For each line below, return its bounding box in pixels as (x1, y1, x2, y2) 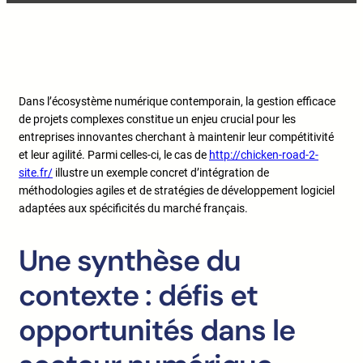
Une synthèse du (19, 241, 241, 280)
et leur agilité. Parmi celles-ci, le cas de (19, 148, 209, 162)
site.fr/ (19, 166, 53, 180)
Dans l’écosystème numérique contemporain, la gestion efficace (19, 95, 335, 109)
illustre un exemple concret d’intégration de (53, 166, 269, 180)
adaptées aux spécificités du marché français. (19, 202, 248, 216)
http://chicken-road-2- (209, 148, 318, 162)
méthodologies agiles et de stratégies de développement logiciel (19, 184, 335, 198)
